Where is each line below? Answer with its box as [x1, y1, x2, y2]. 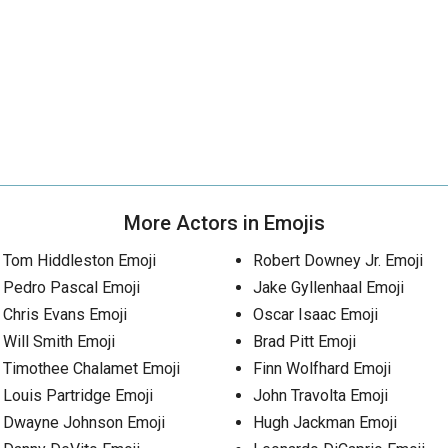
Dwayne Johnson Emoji [3, 413, 165, 432]
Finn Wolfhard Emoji [252, 359, 391, 378]
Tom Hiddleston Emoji [3, 251, 156, 270]
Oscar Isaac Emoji [252, 305, 378, 324]
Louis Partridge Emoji [3, 386, 153, 405]
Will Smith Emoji [3, 332, 115, 351]
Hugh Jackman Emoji [252, 413, 397, 432]
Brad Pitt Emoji [252, 332, 356, 351]
